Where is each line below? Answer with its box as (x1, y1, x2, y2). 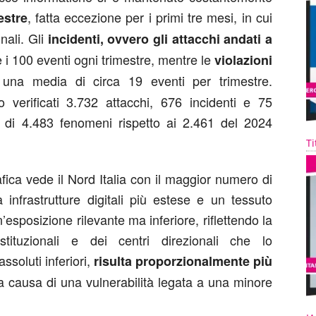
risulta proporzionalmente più (93, 252, 273, 270)
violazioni (214, 51, 272, 69)
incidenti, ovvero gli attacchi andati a (47, 30, 273, 48)
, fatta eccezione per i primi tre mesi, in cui (27, 8, 273, 26)
